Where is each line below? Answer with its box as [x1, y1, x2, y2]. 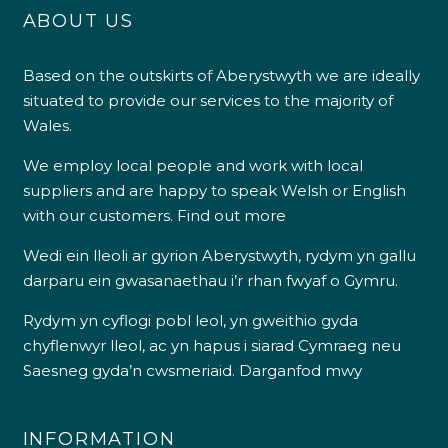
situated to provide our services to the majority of [22, 90, 393, 110]
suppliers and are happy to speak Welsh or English [22, 180, 406, 200]
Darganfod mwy [238, 360, 362, 380]
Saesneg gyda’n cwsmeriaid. [22, 360, 239, 380]
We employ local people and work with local [22, 155, 363, 175]
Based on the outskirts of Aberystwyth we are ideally [22, 65, 420, 85]
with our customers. [22, 205, 177, 225]
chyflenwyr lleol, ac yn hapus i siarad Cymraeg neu [22, 335, 401, 355]
